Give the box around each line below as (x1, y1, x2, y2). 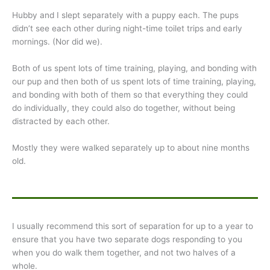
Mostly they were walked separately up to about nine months (12, 142, 250, 152)
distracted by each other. (12, 116, 110, 127)
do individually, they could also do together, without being (12, 103, 235, 113)
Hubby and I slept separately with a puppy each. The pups (12, 10, 239, 20)
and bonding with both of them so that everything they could (12, 90, 248, 100)
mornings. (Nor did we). (12, 37, 102, 47)
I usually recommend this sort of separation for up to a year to (12, 221, 253, 231)
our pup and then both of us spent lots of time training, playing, (12, 77, 256, 87)
